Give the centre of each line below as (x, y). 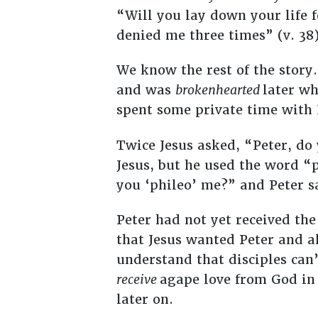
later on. (144, 300)
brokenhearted (219, 90)
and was (146, 90)
